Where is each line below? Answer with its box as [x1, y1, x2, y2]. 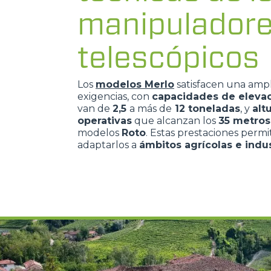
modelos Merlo [96, 78, 174, 90]
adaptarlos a [77, 139, 139, 151]
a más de [129, 102, 172, 114]
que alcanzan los [132, 114, 218, 126]
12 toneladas [172, 102, 240, 114]
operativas [77, 114, 132, 126]
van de [77, 102, 113, 114]
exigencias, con [77, 90, 152, 102]
